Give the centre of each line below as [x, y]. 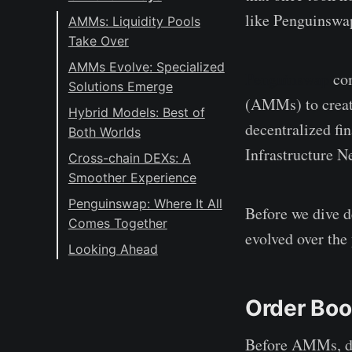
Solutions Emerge [120, 86]
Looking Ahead [113, 249]
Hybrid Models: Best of [136, 112]
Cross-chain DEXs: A [129, 158]
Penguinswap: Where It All [145, 203]
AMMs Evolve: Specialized [146, 66]
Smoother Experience [132, 177]
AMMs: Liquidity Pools [134, 21]
